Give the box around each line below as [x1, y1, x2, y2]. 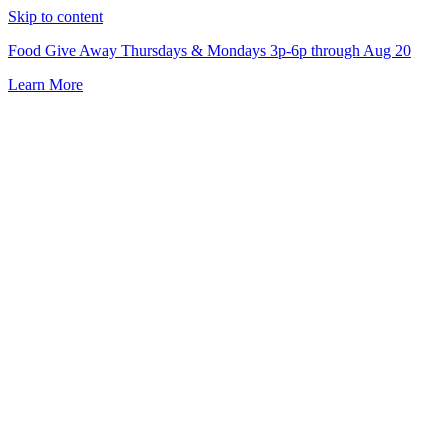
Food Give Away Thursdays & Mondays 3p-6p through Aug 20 [8, 42, 411, 59]
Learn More [8, 76, 83, 93]
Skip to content [8, 8, 103, 25]
